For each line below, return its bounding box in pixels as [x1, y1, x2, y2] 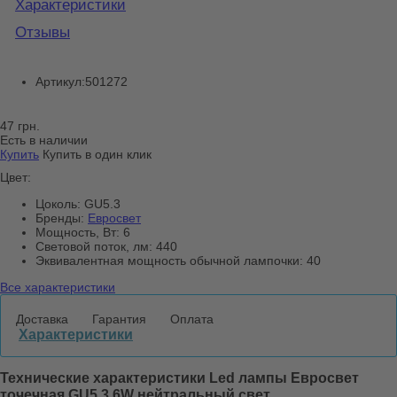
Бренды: [35, 211, 84, 226]
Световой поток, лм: [35, 239, 152, 254]
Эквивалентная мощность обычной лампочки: [35, 253, 303, 269]
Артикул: [35, 74, 85, 90]
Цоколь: [35, 197, 81, 212]
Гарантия [91, 312, 146, 327]
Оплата [169, 312, 214, 327]
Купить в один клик [43, 147, 152, 162]
